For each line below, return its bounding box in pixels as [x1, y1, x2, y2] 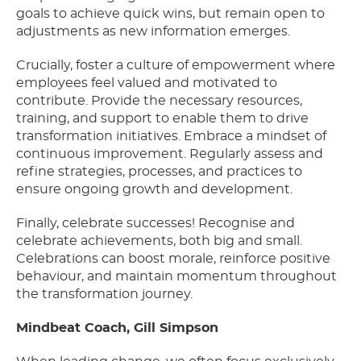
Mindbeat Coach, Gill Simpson [16, 322, 218, 335]
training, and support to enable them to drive [16, 112, 309, 126]
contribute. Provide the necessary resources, [16, 94, 302, 108]
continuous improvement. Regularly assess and [16, 147, 323, 161]
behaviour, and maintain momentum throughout [16, 270, 337, 284]
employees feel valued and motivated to [16, 77, 277, 90]
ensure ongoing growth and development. [16, 183, 293, 197]
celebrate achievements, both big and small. [16, 234, 302, 248]
